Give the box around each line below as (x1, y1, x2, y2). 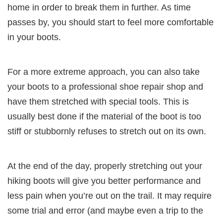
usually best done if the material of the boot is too (7, 111, 201, 121)
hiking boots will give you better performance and (7, 175, 201, 186)
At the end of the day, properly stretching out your (7, 161, 202, 171)
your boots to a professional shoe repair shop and (7, 81, 203, 92)
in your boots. (7, 32, 61, 42)
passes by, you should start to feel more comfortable (7, 17, 214, 27)
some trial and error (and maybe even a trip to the (7, 205, 203, 216)
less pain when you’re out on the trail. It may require (7, 190, 212, 201)
